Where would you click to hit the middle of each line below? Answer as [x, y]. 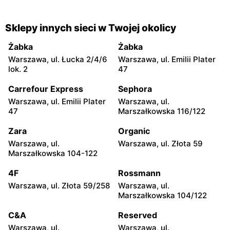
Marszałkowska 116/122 [162, 111]
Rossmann [139, 173]
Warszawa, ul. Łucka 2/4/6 [58, 59]
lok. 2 [18, 69]
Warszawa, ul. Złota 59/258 [59, 185]
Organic [134, 131]
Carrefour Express [46, 89]
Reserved [138, 215]
